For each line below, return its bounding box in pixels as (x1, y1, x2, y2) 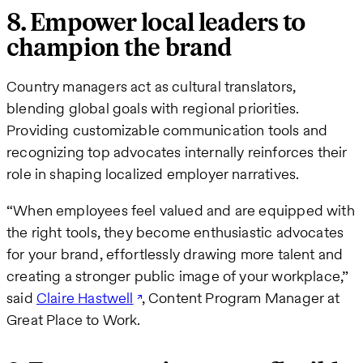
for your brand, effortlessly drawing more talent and (6, 243, 344, 264)
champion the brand (6, 32, 232, 63)
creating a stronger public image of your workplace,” (6, 265, 349, 286)
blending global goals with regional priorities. (6, 97, 300, 118)
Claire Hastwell (36, 287, 134, 308)
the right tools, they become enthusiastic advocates (6, 221, 344, 242)
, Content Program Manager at (141, 287, 340, 308)
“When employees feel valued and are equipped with (6, 199, 355, 220)
